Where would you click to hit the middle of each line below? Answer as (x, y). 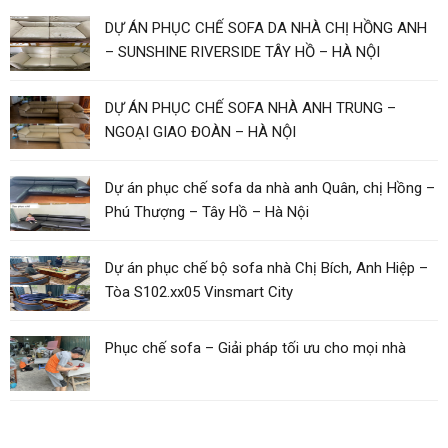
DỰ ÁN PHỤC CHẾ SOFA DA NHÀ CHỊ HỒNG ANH (266, 27)
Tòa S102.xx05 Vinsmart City (199, 291)
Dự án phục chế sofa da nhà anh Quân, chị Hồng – (270, 187)
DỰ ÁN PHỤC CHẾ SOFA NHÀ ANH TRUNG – (250, 107)
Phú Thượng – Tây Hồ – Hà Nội (207, 211)
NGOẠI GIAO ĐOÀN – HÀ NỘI (200, 131)
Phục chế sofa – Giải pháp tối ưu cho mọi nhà (255, 347)
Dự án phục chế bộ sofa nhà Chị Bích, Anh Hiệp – (266, 267)
